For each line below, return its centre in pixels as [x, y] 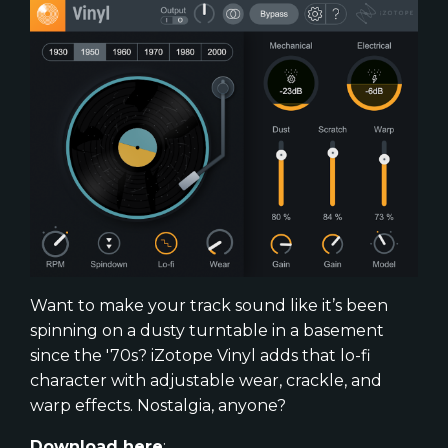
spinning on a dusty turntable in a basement [207, 331]
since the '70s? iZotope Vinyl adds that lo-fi [200, 356]
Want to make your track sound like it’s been [209, 306]
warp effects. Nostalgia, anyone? [158, 406]
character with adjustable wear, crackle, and [206, 381]
